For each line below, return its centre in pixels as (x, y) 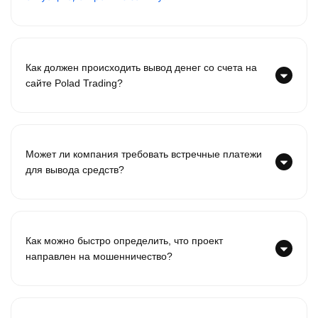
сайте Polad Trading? (74, 83)
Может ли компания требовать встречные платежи (144, 154)
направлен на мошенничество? (99, 257)
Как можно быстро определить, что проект (124, 241)
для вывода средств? (75, 170)
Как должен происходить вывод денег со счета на (141, 68)
